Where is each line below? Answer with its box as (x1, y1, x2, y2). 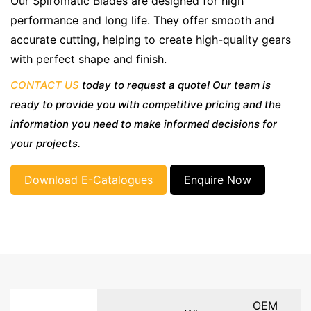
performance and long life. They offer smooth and (10, 13, 274, 28)
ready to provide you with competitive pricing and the (10, 98, 281, 112)
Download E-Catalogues (24, 173, 153, 187)
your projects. (10, 137, 81, 151)
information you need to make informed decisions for (10, 117, 277, 131)
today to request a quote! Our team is (79, 78, 271, 92)
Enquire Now (184, 173, 251, 187)
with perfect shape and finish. (10, 52, 167, 67)
